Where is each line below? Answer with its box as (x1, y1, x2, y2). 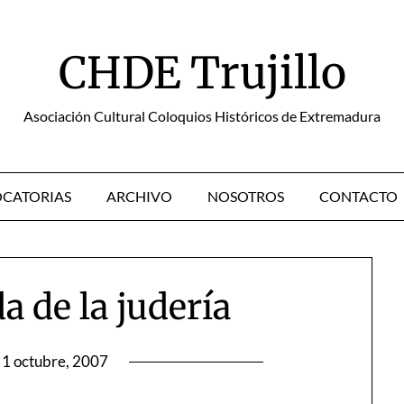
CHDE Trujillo (58, 46, 346, 100)
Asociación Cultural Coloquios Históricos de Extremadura (23, 107, 381, 124)
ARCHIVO (106, 188, 172, 205)
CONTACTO (319, 188, 398, 205)
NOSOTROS (207, 188, 284, 205)
